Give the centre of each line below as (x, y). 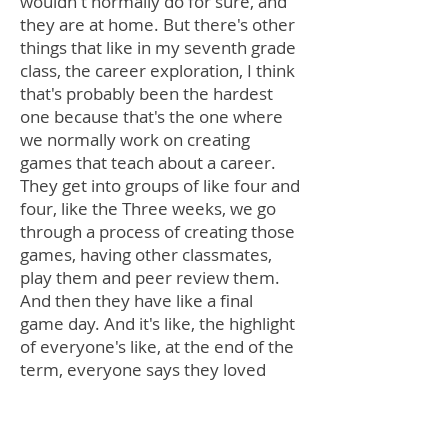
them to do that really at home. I (145, 415)
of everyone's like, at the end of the (157, 346)
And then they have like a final (136, 300)
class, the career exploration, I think (157, 70)
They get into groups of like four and (160, 185)
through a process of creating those (157, 231)
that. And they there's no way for (147, 392)
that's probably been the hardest (146, 93)
